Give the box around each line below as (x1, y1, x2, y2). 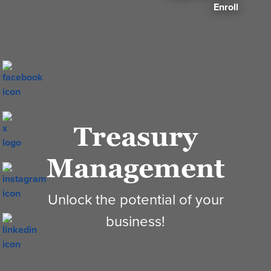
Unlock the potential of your (47, 189, 224, 211)
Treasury (73, 119, 198, 154)
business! (106, 211, 165, 232)
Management (47, 151, 224, 185)
